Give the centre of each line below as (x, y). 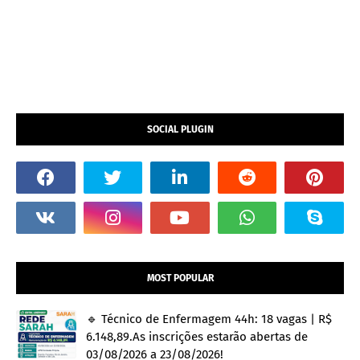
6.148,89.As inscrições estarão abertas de (197, 337)
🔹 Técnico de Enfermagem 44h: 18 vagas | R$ (209, 319)
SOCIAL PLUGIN (180, 130)
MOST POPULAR (180, 278)
